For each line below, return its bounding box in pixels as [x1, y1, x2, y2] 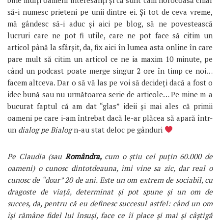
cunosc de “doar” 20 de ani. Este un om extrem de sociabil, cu [7, 174, 213, 185]
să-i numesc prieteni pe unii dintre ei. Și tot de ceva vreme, [7, 6, 213, 17]
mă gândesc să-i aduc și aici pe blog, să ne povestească [7, 18, 213, 28]
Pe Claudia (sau [7, 151, 66, 161]
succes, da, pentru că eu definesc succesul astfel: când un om [7, 198, 213, 208]
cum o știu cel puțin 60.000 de [104, 151, 213, 161]
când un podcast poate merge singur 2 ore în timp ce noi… [7, 65, 213, 76]
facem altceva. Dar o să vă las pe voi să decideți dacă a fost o [7, 77, 213, 87]
